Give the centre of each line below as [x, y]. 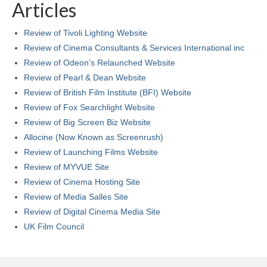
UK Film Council [54, 227]
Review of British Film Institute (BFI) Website [108, 93]
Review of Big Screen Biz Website [87, 122]
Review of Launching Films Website [91, 152]
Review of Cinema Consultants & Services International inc [134, 48]
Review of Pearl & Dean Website [85, 78]
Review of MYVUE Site [66, 167]
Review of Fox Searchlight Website [89, 108]
